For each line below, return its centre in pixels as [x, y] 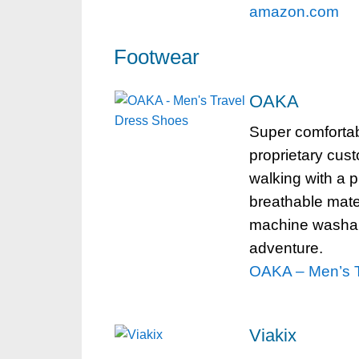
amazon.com [294, 12]
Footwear [157, 57]
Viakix [273, 335]
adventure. [286, 248]
